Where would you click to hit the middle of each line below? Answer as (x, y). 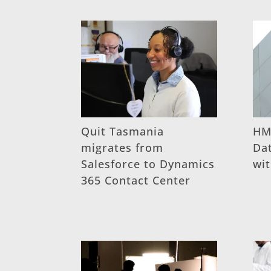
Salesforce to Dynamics (148, 164)
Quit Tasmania (123, 131)
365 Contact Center (136, 180)
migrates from (122, 147)
